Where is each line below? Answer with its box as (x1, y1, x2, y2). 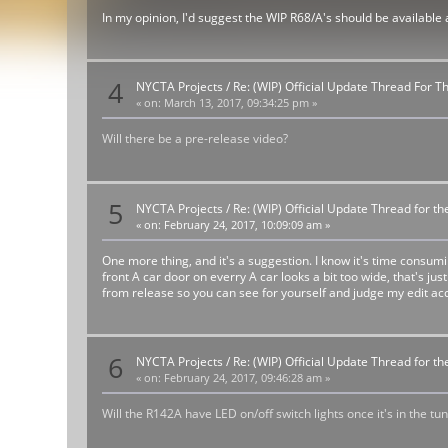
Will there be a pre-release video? (102, 130, 289, 148)
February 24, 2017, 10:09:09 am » (161, 217, 331, 232)
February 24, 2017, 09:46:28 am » (161, 371, 331, 386)
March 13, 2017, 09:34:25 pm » (161, 96, 318, 111)
